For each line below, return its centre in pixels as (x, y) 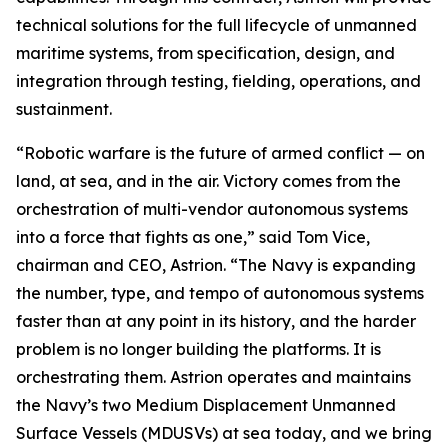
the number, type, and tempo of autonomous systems (220, 293)
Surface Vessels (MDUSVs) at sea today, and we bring (224, 433)
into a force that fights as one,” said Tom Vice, (193, 237)
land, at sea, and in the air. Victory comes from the (208, 181)
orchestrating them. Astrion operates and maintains (213, 377)
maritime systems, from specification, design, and (205, 53)
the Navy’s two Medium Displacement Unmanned (206, 405)
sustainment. (64, 109)
